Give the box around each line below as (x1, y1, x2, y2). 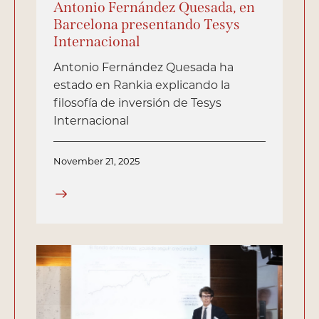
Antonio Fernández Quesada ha (53, 58, 234, 74)
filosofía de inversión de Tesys (53, 94, 221, 110)
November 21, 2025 (53, 154, 140, 167)
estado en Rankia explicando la (53, 76, 230, 92)
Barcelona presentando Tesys (53, 15, 240, 33)
